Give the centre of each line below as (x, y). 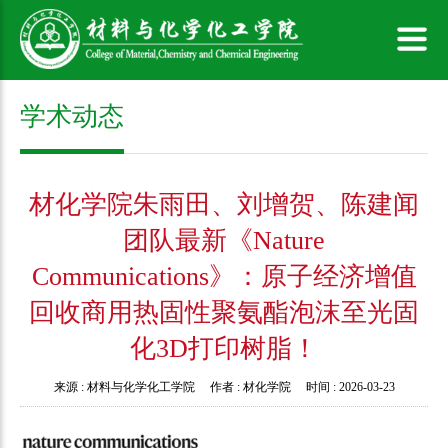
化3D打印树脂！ (224, 348)
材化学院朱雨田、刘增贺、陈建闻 (224, 204)
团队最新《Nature (224, 240)
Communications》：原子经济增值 (224, 276)
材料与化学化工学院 (140, 387)
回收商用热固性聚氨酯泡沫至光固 (224, 312)
